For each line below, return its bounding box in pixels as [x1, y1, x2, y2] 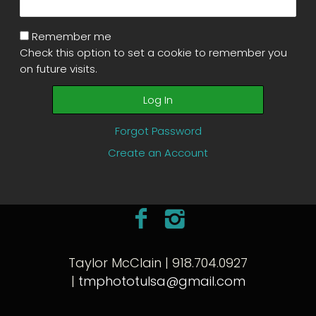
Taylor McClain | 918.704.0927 [68, 254, 248, 272]
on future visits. [20, 61, 97, 76]
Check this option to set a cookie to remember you [20, 45, 287, 60]
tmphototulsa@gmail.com [78, 272, 245, 290]
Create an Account [108, 145, 208, 160]
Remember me [32, 29, 111, 44]
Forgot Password [114, 123, 202, 138]
